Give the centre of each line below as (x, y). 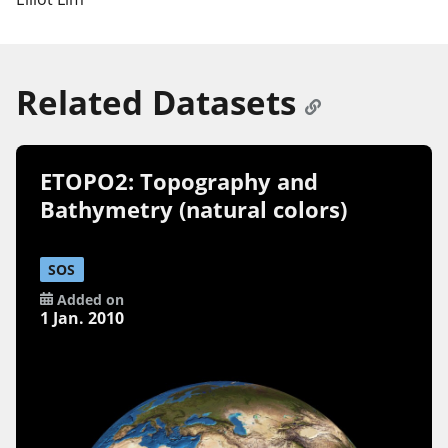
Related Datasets (156, 102)
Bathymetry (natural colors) (194, 210)
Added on (88, 300)
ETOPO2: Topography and (179, 182)
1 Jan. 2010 (82, 318)
